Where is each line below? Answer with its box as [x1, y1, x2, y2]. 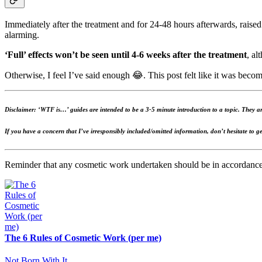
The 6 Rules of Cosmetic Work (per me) [5, 233, 161, 243]
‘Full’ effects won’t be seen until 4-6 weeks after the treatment [5, 49, 247, 60]
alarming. [5, 29, 39, 40]
